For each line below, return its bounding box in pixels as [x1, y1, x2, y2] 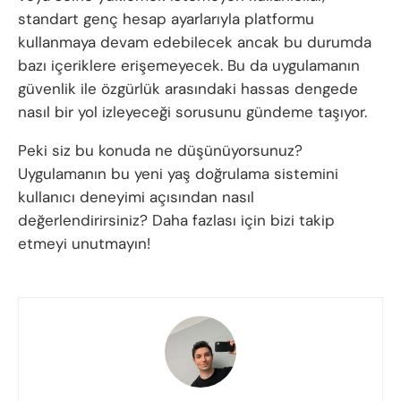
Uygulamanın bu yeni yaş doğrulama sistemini [18, 164, 338, 184]
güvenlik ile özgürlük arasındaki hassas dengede [18, 79, 358, 99]
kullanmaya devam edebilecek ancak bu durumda [18, 32, 371, 53]
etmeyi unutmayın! [18, 234, 150, 254]
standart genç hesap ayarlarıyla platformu [18, 9, 314, 30]
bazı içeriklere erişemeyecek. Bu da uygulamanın [18, 55, 360, 76]
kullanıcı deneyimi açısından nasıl [18, 187, 254, 208]
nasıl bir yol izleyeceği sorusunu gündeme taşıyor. [18, 102, 367, 123]
